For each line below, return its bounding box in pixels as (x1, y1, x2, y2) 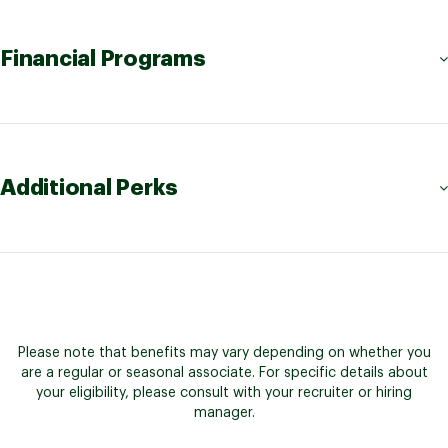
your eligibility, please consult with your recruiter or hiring (36, 386, 412, 401)
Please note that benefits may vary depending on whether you (17, 346, 431, 361)
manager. (193, 406, 255, 421)
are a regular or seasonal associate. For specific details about (20, 366, 428, 381)
